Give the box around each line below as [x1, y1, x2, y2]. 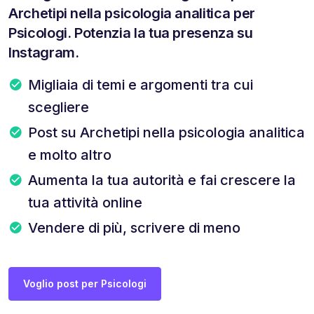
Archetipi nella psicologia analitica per [8, 4, 255, 22]
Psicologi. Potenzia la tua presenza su [8, 24, 253, 41]
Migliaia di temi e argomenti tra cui [28, 76, 253, 93]
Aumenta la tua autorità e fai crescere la [28, 171, 296, 189]
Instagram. [8, 43, 79, 61]
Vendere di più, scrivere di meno [28, 219, 240, 236]
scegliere [28, 98, 89, 116]
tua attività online [28, 193, 142, 211]
